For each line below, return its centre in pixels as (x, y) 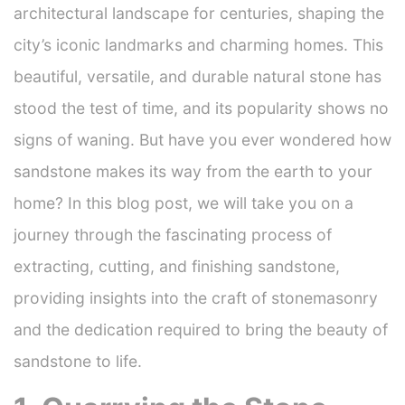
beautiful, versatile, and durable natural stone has (198, 76)
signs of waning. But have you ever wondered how (202, 140)
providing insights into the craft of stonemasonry (196, 298)
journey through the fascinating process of (173, 235)
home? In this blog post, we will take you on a (184, 203)
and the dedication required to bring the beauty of (201, 330)
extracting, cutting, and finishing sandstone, (177, 266)
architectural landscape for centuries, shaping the (199, 13)
